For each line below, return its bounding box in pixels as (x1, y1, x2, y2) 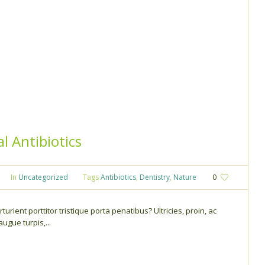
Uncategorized (18, 172, 68, 182)
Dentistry (140, 172, 170, 182)
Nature (173, 172, 196, 182)
